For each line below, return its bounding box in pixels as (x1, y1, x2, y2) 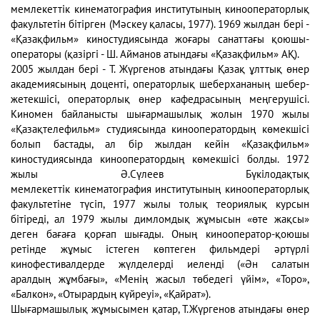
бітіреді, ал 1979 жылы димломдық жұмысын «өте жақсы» (11, 212, 309, 226)
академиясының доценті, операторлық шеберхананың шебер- (11, 77, 309, 91)
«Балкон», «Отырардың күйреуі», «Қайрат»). (11, 287, 211, 301)
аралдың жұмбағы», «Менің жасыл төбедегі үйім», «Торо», (11, 272, 309, 286)
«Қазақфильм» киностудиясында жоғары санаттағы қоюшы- (11, 32, 309, 46)
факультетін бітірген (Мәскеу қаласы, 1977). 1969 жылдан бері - (11, 17, 309, 31)
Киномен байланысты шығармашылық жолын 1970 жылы (11, 107, 309, 121)
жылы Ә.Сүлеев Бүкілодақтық (11, 167, 309, 181)
